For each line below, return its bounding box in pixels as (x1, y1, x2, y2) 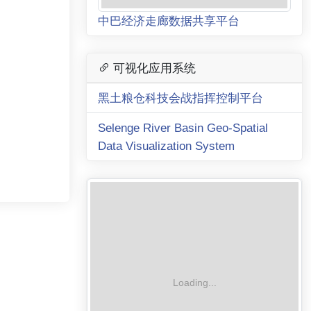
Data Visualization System (98, 138, 235, 153)
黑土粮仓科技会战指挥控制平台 (98, 90, 263, 105)
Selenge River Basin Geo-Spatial (98, 120, 268, 135)
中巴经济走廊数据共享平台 (98, 13, 239, 28)
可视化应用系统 (110, 60, 196, 75)
